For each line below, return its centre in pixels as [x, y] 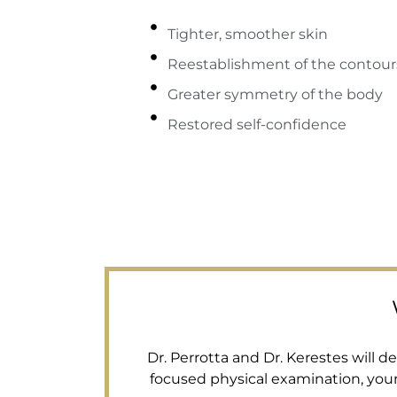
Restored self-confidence [257, 125]
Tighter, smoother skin [247, 35]
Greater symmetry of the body [275, 95]
